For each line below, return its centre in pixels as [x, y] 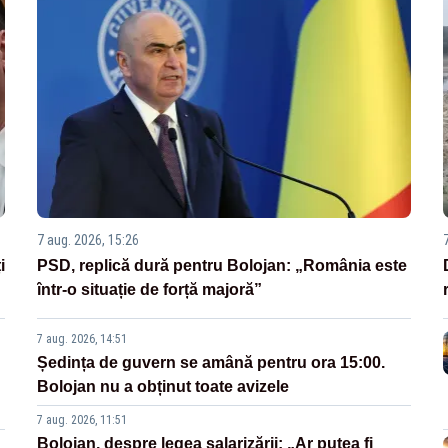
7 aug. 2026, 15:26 [88, 240]
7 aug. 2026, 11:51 [82, 420]
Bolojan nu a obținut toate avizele [163, 387]
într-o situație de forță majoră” [150, 290]
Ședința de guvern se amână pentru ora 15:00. [211, 363]
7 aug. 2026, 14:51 [82, 339]
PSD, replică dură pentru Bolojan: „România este [222, 266]
